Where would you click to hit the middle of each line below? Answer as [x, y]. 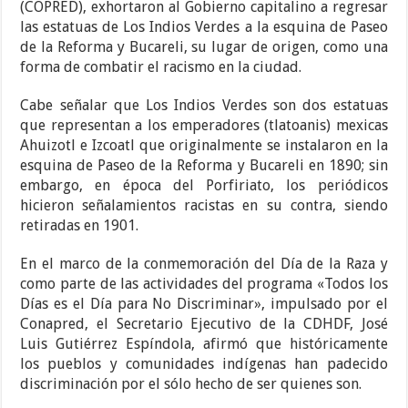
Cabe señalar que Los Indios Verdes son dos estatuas [204, 106]
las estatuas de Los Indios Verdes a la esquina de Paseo [204, 27]
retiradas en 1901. [80, 226]
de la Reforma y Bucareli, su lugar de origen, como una [204, 47]
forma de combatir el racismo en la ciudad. [161, 67]
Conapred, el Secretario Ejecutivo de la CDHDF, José [204, 324]
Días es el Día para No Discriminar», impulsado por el [204, 304]
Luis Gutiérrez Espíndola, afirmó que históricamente [204, 344]
